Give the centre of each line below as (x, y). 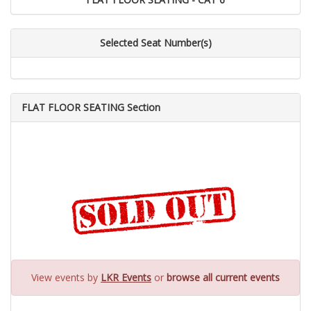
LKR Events (126, 277)
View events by (66, 277)
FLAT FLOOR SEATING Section (91, 107)
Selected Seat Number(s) (155, 43)
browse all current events (223, 277)
